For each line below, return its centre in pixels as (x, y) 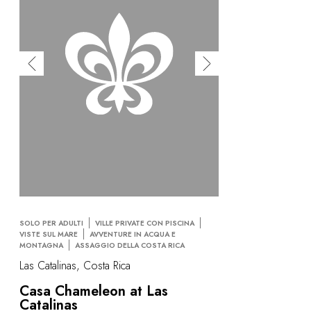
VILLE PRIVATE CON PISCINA (145, 223)
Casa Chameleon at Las (94, 292)
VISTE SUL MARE (49, 234)
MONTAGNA (41, 245)
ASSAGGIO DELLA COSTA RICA (130, 245)
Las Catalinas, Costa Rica (75, 266)
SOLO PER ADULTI (51, 223)
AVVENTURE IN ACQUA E (133, 234)
